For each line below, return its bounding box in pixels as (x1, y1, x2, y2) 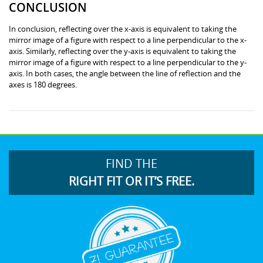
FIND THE (106, 155, 157, 171)
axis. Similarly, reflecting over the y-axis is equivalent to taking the (9, 45, 236, 56)
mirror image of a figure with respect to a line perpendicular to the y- (9, 56, 247, 68)
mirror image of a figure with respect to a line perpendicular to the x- (9, 34, 247, 45)
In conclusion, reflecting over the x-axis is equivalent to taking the (9, 23, 237, 34)
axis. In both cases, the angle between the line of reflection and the (9, 68, 241, 79)
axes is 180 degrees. (9, 79, 77, 90)
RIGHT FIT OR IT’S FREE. (69, 173, 194, 189)
